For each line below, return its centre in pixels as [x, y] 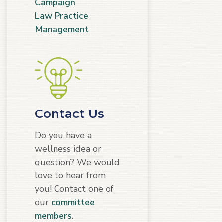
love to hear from [70, 175]
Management [62, 29]
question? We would [77, 162]
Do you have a [63, 135]
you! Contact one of [74, 189]
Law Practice [61, 16]
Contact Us [69, 113]
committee [73, 202]
